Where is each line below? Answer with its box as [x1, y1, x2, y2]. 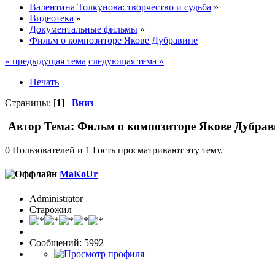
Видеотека [29, 12, 74, 23]
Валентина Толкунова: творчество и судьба [29, 1, 211, 12]
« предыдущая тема [5, 55, 86, 66]
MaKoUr [60, 169, 98, 180]
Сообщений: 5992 [29, 237, 104, 248]
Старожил [29, 204, 72, 215]
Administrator [29, 193, 83, 204]
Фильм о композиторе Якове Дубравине [29, 34, 198, 45]
